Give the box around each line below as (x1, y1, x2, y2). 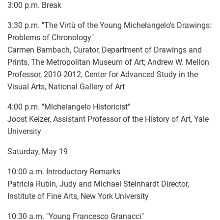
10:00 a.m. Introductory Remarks (7, 166, 120, 176)
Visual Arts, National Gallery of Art (7, 82, 125, 91)
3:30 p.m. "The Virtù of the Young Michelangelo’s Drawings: (7, 20, 212, 30)
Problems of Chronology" (7, 32, 94, 42)
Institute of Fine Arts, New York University (7, 191, 149, 201)
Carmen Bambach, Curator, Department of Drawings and (7, 45, 202, 55)
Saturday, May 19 (7, 146, 68, 156)
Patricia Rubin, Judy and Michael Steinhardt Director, (7, 179, 189, 189)
